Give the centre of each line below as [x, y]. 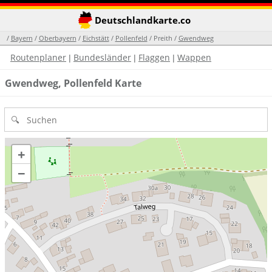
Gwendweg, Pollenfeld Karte [73, 83]
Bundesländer [102, 57]
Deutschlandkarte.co [141, 20]
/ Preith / [163, 38]
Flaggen [154, 57]
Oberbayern [57, 38]
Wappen [194, 57]
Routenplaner [38, 57]
